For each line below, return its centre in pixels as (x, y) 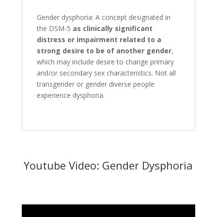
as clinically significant (112, 28)
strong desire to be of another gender (104, 51)
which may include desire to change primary (105, 62)
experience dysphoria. (70, 95)
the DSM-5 (54, 28)
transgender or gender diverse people (95, 84)
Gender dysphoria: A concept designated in (103, 17)
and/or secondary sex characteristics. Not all (106, 73)
